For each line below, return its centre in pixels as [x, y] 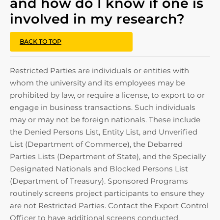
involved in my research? [97, 19]
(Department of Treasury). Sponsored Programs [99, 181]
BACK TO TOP [41, 41]
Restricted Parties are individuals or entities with [99, 70]
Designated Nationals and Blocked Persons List [99, 169]
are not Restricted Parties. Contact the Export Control [109, 206]
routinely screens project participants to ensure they [107, 193]
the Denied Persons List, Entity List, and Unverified [104, 132]
